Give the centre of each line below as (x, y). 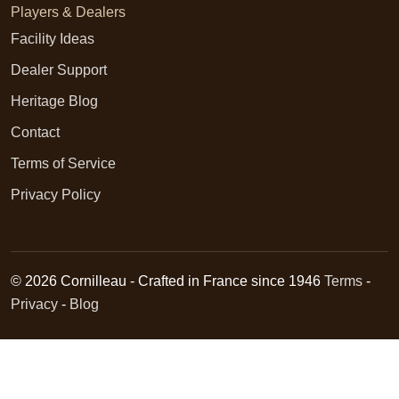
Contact (35, 132)
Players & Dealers (68, 12)
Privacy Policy (56, 194)
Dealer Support (59, 69)
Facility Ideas (53, 38)
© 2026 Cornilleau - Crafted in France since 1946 (166, 281)
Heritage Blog (54, 101)
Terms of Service (63, 163)
